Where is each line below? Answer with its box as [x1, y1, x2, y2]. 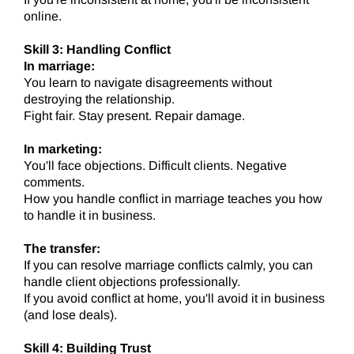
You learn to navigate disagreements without [24, 76, 272, 90]
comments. [24, 175, 85, 190]
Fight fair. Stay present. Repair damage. [24, 109, 245, 123]
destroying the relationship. [24, 92, 175, 107]
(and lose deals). [24, 308, 117, 322]
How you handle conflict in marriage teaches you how [24, 192, 322, 206]
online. [24, 9, 62, 24]
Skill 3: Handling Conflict [24, 43, 171, 57]
